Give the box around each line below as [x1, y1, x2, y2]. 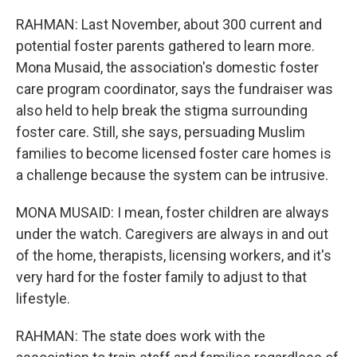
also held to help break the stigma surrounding [16, 102, 308, 119]
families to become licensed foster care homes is [16, 145, 331, 162]
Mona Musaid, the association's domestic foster [16, 59, 319, 76]
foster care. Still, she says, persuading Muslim [16, 124, 305, 140]
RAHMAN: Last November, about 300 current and [16, 16, 322, 33]
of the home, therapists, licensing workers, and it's [16, 247, 331, 264]
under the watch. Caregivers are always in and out [16, 226, 328, 242]
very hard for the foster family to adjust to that [16, 269, 307, 285]
